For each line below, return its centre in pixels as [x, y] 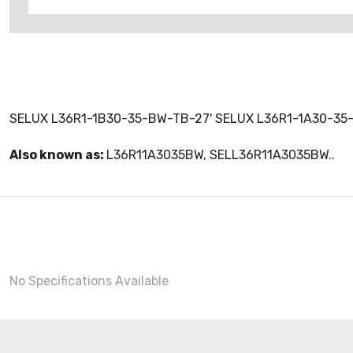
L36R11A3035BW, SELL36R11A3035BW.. [221, 155]
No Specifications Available [89, 281]
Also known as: [58, 155]
